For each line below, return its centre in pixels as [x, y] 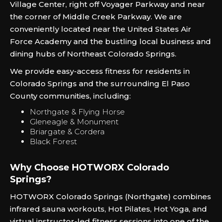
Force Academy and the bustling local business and [111, 41]
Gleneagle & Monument [74, 122]
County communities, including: [70, 96]
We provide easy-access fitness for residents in [100, 71]
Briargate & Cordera [67, 132]
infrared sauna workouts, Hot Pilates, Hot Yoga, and [109, 209]
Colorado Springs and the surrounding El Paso [100, 83]
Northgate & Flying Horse [77, 112]
